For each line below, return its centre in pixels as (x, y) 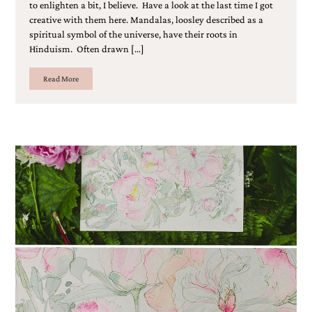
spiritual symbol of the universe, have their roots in (133, 34)
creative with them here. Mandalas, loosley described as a (146, 19)
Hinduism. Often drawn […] (86, 48)
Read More (61, 78)
